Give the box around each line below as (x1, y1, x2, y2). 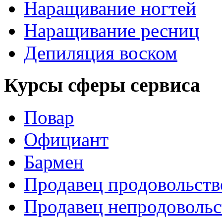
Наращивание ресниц (24, 20, 199, 42)
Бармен (24, 151, 84, 172)
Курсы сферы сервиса (4, 73, 200, 96)
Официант (24, 128, 109, 150)
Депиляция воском (24, 42, 177, 64)
